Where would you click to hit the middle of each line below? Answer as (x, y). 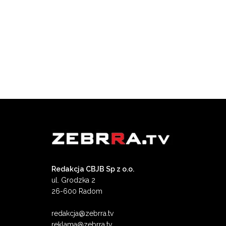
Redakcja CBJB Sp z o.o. (93, 169)
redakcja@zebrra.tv (82, 214)
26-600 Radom (77, 191)
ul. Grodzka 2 (73, 180)
